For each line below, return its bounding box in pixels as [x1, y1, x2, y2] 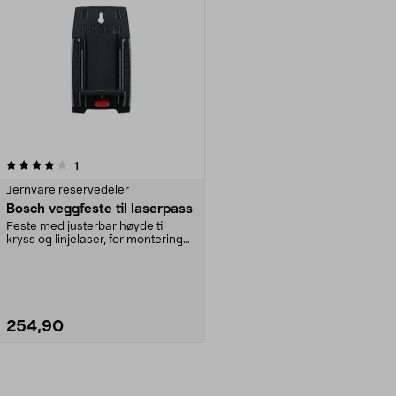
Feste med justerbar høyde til [6, 220, 165, 232]
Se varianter [65, 375, 137, 388]
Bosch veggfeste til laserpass [6, 202, 193, 216]
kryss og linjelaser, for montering [6, 233, 183, 246]
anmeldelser [78, 159, 141, 171]
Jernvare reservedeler [6, 184, 129, 196]
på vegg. [6, 247, 53, 259]
